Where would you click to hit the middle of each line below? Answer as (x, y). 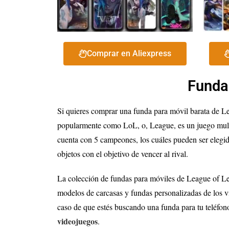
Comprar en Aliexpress (129, 53)
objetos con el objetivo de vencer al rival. (123, 154)
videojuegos (77, 221)
